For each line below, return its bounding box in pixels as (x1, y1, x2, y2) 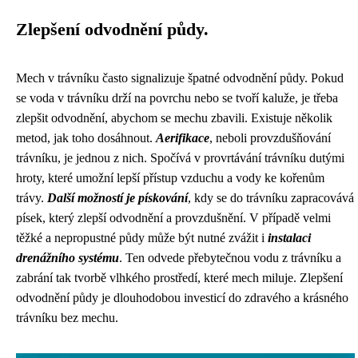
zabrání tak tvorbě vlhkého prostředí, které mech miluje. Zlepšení (16, 271, 343, 284)
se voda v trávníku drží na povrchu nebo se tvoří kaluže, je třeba (16, 91, 338, 105)
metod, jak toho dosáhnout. (16, 131, 156, 145)
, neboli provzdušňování (209, 131, 331, 145)
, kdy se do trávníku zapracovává (188, 191, 354, 205)
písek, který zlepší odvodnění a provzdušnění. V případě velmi (16, 211, 331, 225)
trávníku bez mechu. (16, 311, 118, 324)
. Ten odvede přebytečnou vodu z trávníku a (119, 251, 341, 265)
